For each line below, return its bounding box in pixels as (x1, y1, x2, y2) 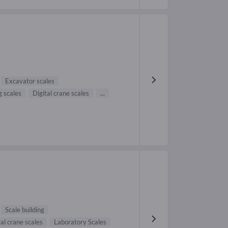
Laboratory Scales (54, 218, 106, 226)
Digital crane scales (33, 89, 89, 97)
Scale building (5, 206, 44, 214)
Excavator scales (5, 76, 54, 85)
